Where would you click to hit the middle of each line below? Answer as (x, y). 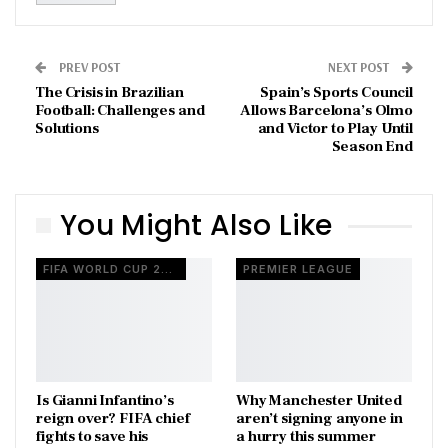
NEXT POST (360, 66)
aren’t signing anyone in (319, 418)
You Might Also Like (196, 225)
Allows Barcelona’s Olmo (326, 110)
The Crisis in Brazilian (109, 92)
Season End (372, 146)
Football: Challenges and (120, 110)
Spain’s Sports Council (336, 92)
